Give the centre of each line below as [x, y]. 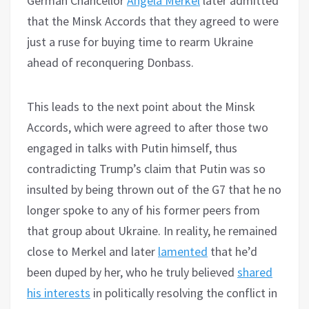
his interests [59, 292]
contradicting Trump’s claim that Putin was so [146, 168]
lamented [183, 251]
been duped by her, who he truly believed [132, 272]
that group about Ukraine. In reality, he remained [152, 230]
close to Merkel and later [92, 251]
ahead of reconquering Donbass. [110, 62]
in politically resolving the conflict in [184, 292]
